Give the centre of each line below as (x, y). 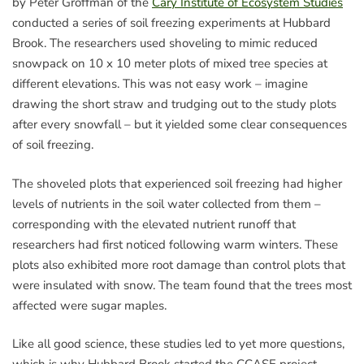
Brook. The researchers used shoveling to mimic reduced (165, 43)
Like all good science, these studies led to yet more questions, (178, 344)
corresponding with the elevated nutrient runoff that (154, 224)
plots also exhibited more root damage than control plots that (179, 264)
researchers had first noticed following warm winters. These (175, 244)
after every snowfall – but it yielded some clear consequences (180, 125)
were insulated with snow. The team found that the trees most (182, 285)
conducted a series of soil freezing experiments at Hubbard (171, 23)
